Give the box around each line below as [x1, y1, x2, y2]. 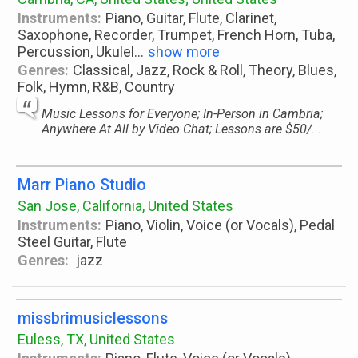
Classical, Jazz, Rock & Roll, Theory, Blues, [73, 62, 337, 78]
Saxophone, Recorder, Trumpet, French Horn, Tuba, [18, 26, 335, 43]
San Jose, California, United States [18, 197, 233, 214]
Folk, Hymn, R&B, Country [18, 78, 175, 95]
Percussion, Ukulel [18, 43, 134, 60]
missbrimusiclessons [18, 309, 168, 328]
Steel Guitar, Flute [18, 233, 127, 250]
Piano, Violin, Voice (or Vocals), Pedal [105, 217, 336, 233]
